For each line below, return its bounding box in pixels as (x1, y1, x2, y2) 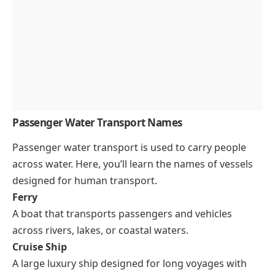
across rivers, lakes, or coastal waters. (12, 223, 188, 238)
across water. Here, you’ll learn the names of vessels (12, 157, 253, 171)
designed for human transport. (12, 174, 157, 188)
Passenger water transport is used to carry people (12, 141, 246, 155)
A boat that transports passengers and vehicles (12, 207, 232, 221)
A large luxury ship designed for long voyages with (12, 257, 247, 271)
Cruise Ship (12, 240, 67, 254)
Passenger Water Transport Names (12, 115, 182, 130)
